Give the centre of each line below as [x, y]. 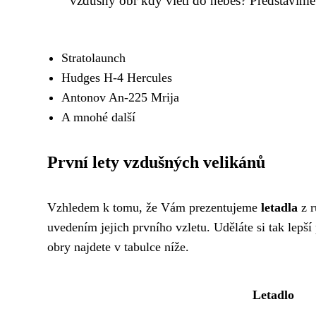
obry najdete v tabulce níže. [118, 247]
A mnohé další [98, 117]
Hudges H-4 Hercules [117, 77]
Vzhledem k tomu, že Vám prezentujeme [154, 207]
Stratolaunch [93, 57]
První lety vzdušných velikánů [156, 162]
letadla [279, 207]
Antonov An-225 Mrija [120, 97]
